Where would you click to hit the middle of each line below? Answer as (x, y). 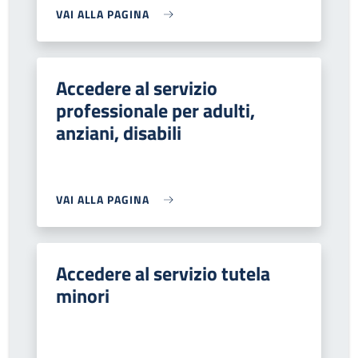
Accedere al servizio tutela (163, 273)
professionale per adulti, (155, 110)
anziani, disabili (119, 133)
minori (83, 296)
